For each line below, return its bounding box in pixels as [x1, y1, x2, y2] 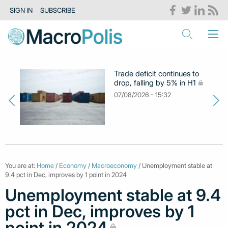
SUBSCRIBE [40, 6, 75, 15]
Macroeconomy [92, 161, 137, 169]
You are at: [5, 161, 37, 169]
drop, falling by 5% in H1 [114, 78, 196, 88]
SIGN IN [10, 6, 33, 15]
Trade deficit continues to [114, 69, 199, 78]
